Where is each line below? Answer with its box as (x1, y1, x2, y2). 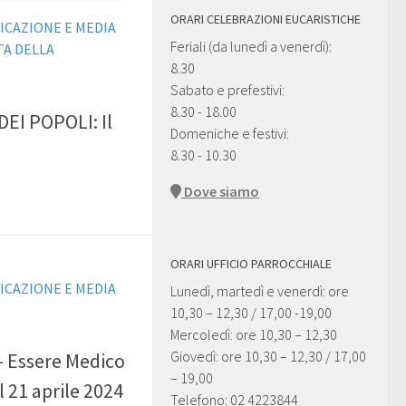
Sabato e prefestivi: (170, 81, 285, 100)
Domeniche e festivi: (170, 124, 289, 143)
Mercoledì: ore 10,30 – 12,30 (170, 325, 340, 344)
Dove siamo (181, 182, 259, 201)
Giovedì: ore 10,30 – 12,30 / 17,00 (170, 347, 366, 366)
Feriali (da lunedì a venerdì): (170, 37, 332, 56)
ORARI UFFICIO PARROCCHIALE (170, 256, 332, 273)
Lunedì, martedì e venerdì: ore (170, 282, 349, 301)
